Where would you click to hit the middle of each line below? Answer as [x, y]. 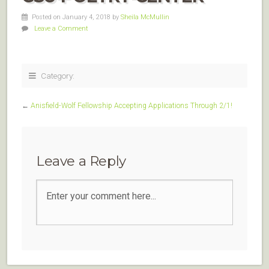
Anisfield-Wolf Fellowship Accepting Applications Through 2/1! [131, 106]
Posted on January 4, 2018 [72, 17]
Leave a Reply [81, 161]
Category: [58, 76]
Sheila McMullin [145, 17]
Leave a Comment [61, 29]
